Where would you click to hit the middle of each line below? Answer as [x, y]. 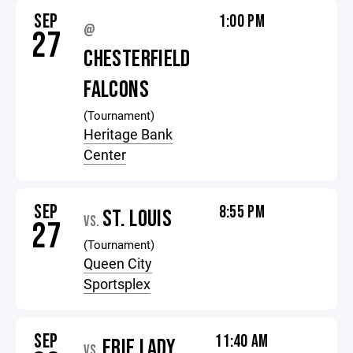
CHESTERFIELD [137, 59]
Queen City [118, 263]
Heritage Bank [128, 134]
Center [105, 154]
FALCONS [116, 90]
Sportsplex [117, 284]
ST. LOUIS [137, 219]
